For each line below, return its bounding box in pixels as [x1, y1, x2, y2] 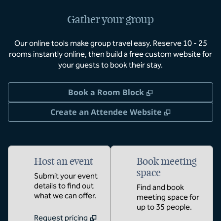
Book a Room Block [68, 87, 144, 98]
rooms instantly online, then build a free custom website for [9, 49, 212, 59]
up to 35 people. [137, 202, 192, 212]
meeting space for [137, 192, 199, 202]
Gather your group [67, 13, 154, 26]
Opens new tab [157, 86, 216, 97]
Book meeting [137, 155, 197, 168]
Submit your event [34, 171, 98, 181]
